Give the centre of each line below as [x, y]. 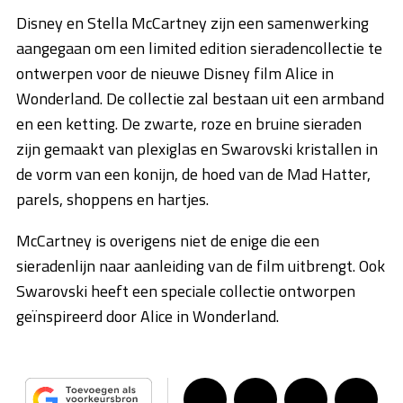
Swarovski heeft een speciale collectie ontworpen [186, 291]
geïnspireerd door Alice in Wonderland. [148, 317]
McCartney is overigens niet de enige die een [168, 241]
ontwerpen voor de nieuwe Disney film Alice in [175, 74]
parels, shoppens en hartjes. [112, 200]
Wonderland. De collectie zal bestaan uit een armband [200, 99]
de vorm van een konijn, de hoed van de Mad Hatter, [193, 175]
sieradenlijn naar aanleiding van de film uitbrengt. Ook [201, 266]
